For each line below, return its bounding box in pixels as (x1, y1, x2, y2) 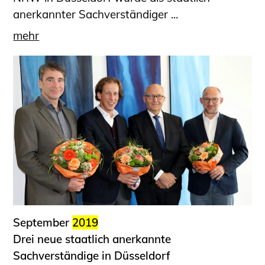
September (13, 215, 73, 230)
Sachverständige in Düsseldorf (13, 248, 171, 263)
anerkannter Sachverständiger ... (13, 7, 179, 21)
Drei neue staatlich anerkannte (13, 231, 172, 246)
